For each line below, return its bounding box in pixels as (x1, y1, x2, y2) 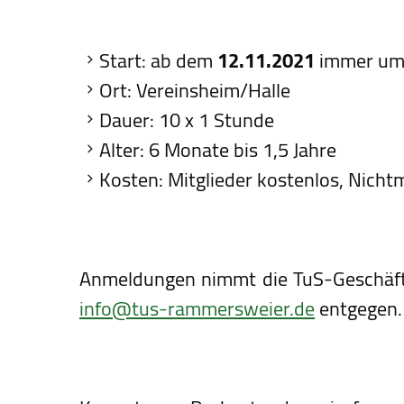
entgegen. (315, 289, 402, 328)
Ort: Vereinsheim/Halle (99, 71, 290, 110)
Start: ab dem (99, 41, 217, 80)
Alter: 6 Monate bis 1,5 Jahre (99, 131, 336, 170)
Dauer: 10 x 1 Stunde (99, 101, 274, 140)
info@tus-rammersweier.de (79, 289, 315, 328)
